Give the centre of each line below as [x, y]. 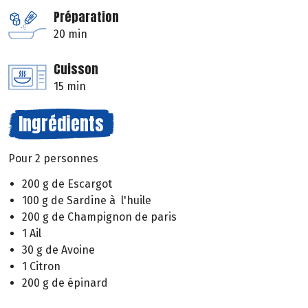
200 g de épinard [65, 283]
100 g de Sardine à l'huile [87, 200]
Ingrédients [61, 124]
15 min [70, 87]
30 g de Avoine [58, 250]
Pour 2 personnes [53, 159]
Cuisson [76, 69]
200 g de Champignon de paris [99, 217]
